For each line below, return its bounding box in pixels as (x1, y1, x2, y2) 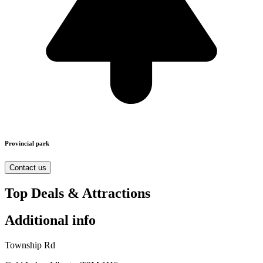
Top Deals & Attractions (5, 185, 150, 201)
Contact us (9, 163, 46, 172)
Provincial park (5, 139, 49, 147)
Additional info (5, 213, 96, 228)
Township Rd (5, 240, 55, 251)
